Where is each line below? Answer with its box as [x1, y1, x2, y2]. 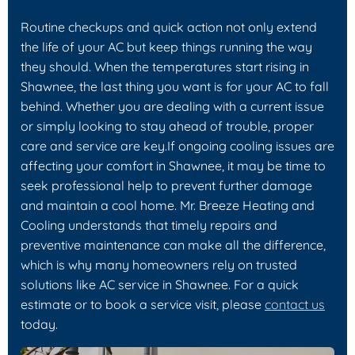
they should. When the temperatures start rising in [21, 58, 309, 74]
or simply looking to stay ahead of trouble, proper [21, 117, 314, 134]
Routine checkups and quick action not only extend [21, 18, 317, 35]
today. [21, 315, 58, 332]
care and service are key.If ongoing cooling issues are [21, 137, 334, 154]
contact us [265, 296, 325, 312]
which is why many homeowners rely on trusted [21, 256, 297, 273]
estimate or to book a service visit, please [21, 296, 265, 312]
